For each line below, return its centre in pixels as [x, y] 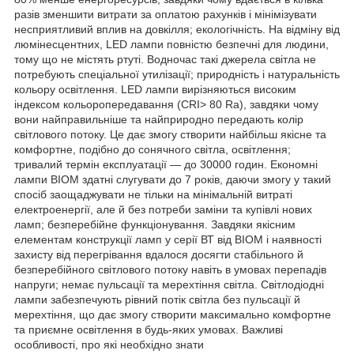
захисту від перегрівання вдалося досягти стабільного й [159, 254]
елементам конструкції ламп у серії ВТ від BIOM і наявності [168, 239]
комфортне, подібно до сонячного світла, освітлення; [153, 149]
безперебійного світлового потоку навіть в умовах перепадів [170, 269]
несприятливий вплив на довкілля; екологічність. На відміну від [177, 29]
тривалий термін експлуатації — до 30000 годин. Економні [166, 164]
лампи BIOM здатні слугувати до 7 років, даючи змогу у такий [173, 179]
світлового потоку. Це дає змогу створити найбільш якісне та [170, 134]
